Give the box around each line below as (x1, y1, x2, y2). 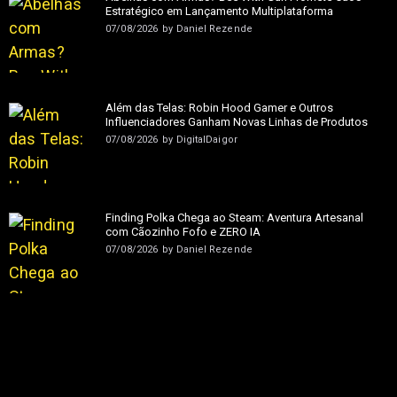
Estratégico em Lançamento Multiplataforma (105, 4, 334, 19)
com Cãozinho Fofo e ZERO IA (105, 224, 261, 238)
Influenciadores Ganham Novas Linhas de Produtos (105, 114, 369, 128)
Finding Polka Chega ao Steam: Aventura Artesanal (105, 210, 364, 224)
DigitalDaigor (175, 133, 237, 145)
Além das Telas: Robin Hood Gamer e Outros (105, 100, 334, 114)
